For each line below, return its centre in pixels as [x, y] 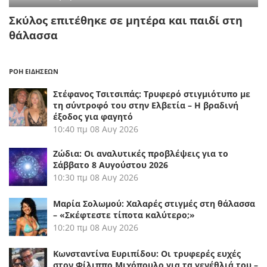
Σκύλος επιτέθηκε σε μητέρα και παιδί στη [126, 21]
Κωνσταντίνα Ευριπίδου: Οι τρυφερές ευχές [147, 254]
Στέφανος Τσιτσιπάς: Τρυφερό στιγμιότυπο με [152, 94]
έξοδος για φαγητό [93, 117]
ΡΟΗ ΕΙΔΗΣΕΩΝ [34, 72]
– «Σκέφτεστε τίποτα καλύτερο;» [124, 215]
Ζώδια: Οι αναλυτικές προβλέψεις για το [141, 154]
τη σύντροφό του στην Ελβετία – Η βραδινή [146, 105]
